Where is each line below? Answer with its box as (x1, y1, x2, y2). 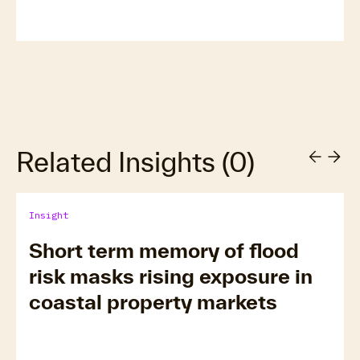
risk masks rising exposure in (29, 264, 313, 288)
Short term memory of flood (29, 239, 299, 262)
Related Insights (16, 146, 222, 178)
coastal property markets (29, 290, 277, 313)
